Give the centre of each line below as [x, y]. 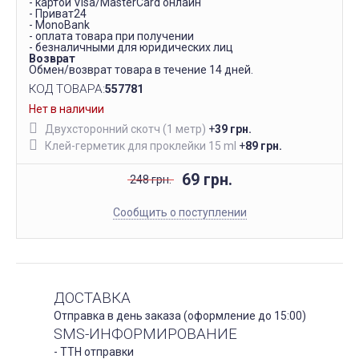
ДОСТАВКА [92, 297]
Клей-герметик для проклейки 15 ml [141, 145]
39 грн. [233, 129]
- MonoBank [59, 25]
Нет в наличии [67, 109]
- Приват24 [58, 14]
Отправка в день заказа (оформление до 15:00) [180, 315]
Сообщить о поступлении [179, 212]
